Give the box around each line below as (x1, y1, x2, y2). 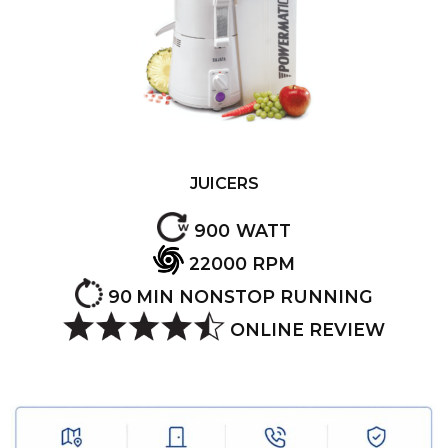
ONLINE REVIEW (225, 319, 386, 341)
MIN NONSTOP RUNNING (130, 286, 373, 308)
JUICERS (189, 174, 259, 194)
